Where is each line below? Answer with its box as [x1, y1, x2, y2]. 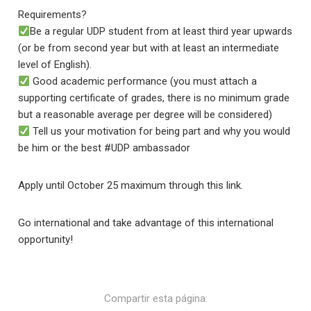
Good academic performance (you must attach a [30, 75, 258, 87]
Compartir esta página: [103, 292, 208, 305]
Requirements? [18, 8, 87, 21]
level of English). [18, 58, 92, 71]
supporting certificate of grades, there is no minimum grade [18, 92, 290, 104]
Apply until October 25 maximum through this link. [18, 179, 244, 192]
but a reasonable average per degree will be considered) [18, 108, 273, 121]
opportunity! [18, 233, 74, 246]
